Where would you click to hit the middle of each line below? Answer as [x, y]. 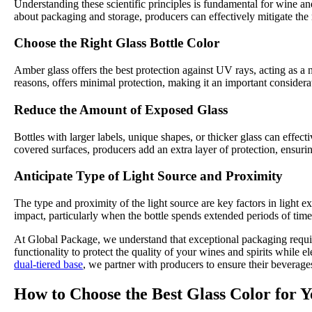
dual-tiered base [48, 265]
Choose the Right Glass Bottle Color [117, 43]
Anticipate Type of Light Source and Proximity [148, 176]
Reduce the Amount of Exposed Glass [121, 109]
